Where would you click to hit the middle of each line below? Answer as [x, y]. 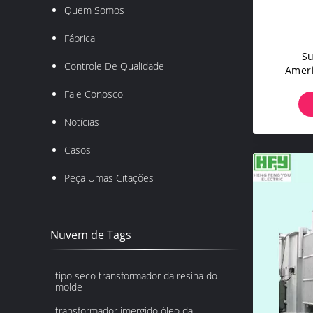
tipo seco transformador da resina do [136, 276]
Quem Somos [94, 10]
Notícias [82, 122]
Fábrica [80, 38]
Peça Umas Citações [109, 178]
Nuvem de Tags [91, 235]
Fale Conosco [94, 94]
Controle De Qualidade [114, 66]
